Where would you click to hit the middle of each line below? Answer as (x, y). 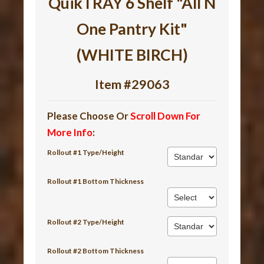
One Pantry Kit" (132, 29)
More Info (70, 132)
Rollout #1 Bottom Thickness (96, 181)
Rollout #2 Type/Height (86, 222)
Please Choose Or (89, 115)
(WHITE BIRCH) (132, 55)
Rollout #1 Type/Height (86, 152)
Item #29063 (132, 84)
